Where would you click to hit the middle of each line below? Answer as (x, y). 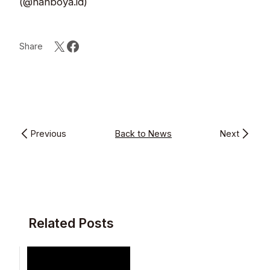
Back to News (143, 134)
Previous (49, 134)
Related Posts (71, 223)
